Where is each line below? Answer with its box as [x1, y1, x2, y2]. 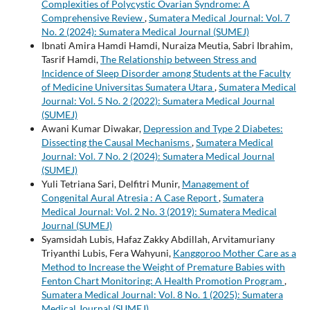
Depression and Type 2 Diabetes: [143, 122, 283, 135]
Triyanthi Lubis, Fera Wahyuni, [41, 247, 173, 259]
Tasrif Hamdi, [41, 53, 100, 66]
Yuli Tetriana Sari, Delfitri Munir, [41, 178, 182, 190]
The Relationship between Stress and [100, 53, 257, 66]
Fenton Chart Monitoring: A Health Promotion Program [41, 275, 284, 287]
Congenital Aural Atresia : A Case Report [41, 192, 219, 204]
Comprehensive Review [41, 12, 145, 24]
